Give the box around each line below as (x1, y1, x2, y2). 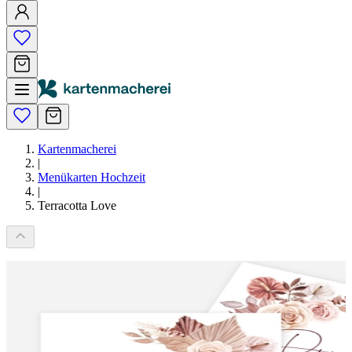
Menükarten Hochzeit (38, 170, 145, 184)
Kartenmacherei (38, 142, 116, 156)
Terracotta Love (38, 199, 116, 212)
